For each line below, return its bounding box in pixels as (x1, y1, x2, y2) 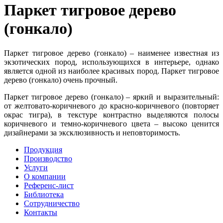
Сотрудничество (24, 199, 80, 208)
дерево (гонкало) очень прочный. (4, 75, 117, 84)
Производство (24, 154, 72, 163)
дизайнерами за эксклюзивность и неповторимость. (4, 128, 180, 137)
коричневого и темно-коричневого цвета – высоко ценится (4, 119, 219, 128)
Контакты (24, 208, 57, 217)
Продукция (24, 145, 62, 154)
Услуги (24, 163, 48, 172)
